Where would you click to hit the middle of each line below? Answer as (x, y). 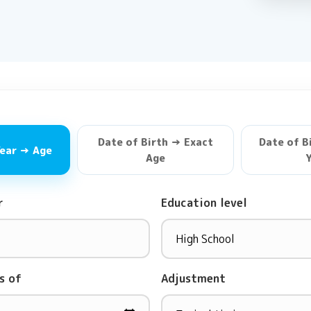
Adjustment (193, 278)
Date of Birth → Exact (155, 142)
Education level (204, 203)
